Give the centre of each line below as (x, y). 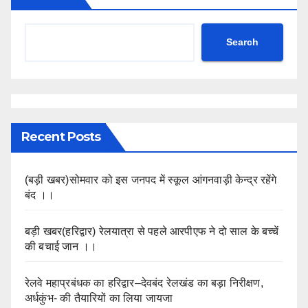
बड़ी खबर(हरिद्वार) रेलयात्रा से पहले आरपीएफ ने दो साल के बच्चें (152, 231)
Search (242, 42)
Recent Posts (61, 136)
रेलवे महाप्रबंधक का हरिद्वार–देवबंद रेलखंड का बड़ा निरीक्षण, (144, 283)
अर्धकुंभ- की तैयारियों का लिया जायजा (99, 298)
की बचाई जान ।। (61, 246)
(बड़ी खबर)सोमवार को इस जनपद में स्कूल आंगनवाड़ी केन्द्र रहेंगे (151, 179)
